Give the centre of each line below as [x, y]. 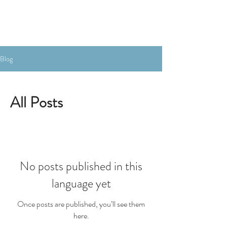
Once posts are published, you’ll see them [81, 204]
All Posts [36, 103]
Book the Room [63, 15]
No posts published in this [81, 166]
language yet [81, 184]
